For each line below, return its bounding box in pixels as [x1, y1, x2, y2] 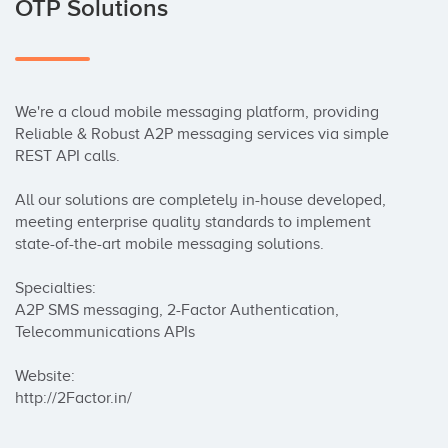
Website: [15, 367, 75, 385]
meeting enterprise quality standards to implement [15, 213, 371, 231]
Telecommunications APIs [15, 323, 195, 341]
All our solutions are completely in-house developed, [15, 191, 386, 209]
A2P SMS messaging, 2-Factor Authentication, [15, 301, 339, 319]
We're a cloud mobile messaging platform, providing [15, 103, 379, 121]
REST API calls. [15, 147, 120, 165]
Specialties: [15, 279, 96, 297]
